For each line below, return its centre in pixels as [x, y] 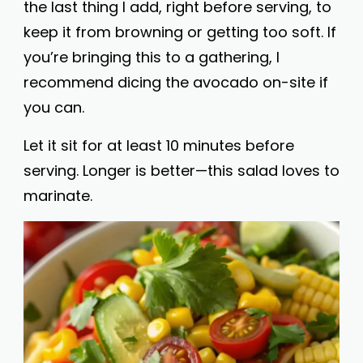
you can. [54, 107]
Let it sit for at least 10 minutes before [159, 145]
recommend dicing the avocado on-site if [176, 82]
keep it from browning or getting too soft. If [180, 32]
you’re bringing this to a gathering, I [152, 57]
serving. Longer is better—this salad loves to [181, 171]
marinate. [58, 196]
